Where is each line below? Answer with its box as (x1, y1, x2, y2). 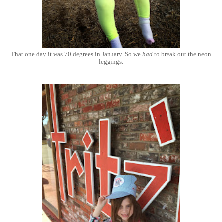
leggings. (99, 58, 123, 65)
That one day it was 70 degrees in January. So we (11, 50, 142, 57)
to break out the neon (153, 50, 211, 57)
